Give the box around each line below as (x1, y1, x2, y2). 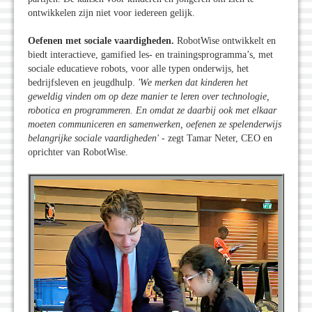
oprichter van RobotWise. (28, 146, 131, 157)
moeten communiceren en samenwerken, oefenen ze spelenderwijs (28, 118, 281, 130)
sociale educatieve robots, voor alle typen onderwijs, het (28, 63, 249, 74)
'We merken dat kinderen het (138, 77, 248, 88)
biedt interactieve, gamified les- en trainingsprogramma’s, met (28, 49, 273, 60)
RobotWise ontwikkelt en (174, 35, 276, 46)
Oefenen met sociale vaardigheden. (28, 35, 174, 46)
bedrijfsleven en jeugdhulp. (28, 77, 138, 88)
